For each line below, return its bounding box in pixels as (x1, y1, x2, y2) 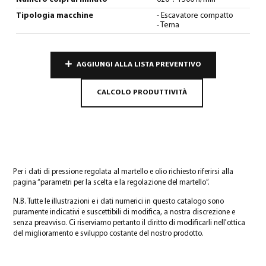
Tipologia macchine (16, 11, 93, 20)
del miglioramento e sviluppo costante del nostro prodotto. (13, 229, 204, 237)
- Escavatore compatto (157, 11, 233, 20)
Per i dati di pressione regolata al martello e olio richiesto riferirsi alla (13, 167, 233, 176)
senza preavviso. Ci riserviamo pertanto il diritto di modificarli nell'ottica (13, 218, 245, 227)
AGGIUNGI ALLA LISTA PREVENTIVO (76, 61, 201, 68)
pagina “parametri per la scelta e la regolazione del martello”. (13, 178, 210, 186)
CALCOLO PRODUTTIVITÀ (97, 88, 187, 96)
